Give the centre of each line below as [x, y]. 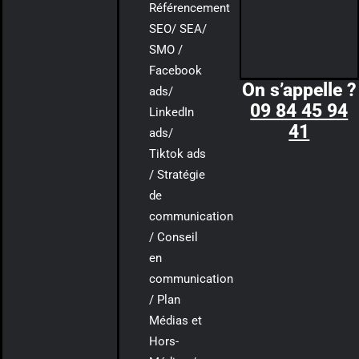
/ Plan [165, 300]
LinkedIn [172, 113]
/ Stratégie [177, 175]
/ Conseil [174, 238]
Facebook [176, 71]
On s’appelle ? [299, 91]
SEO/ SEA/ [178, 29]
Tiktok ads [178, 154]
